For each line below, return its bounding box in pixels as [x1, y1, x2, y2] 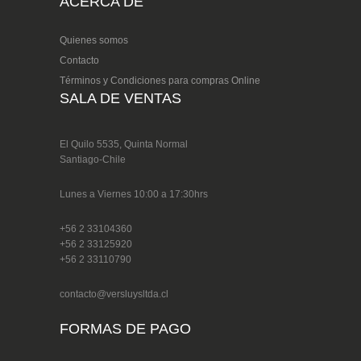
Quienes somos [60, 35, 128, 46]
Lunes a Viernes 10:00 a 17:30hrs [60, 189, 208, 200]
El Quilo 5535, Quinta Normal [60, 139, 188, 150]
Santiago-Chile [60, 154, 126, 165]
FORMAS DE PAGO [60, 321, 191, 337]
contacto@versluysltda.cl [60, 288, 168, 300]
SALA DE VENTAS [60, 90, 181, 106]
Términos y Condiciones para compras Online [60, 75, 260, 86]
